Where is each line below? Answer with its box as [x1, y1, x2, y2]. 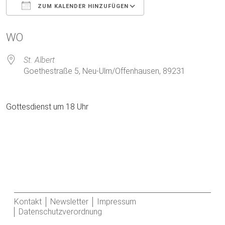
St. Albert [24, 55, 55, 65]
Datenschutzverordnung [19, 207, 102, 216]
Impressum [97, 197, 136, 206]
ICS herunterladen [24, 20, 86, 29]
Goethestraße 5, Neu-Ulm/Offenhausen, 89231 [24, 66, 185, 76]
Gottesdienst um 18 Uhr [6, 102, 88, 111]
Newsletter [50, 197, 88, 206]
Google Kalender [157, 20, 216, 29]
